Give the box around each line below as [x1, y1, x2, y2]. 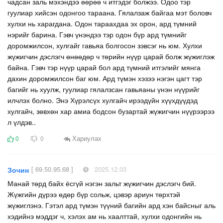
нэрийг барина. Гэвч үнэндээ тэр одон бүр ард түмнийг [7, 29, 187, 39]
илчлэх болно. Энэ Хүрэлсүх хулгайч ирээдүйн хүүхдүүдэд [7, 95, 198, 105]
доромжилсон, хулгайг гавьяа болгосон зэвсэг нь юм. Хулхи [7, 40, 202, 50]
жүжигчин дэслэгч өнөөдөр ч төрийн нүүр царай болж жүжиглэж [7, 51, 215, 61]
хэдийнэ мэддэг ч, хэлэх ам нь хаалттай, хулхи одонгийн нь [7, 211, 202, 221]
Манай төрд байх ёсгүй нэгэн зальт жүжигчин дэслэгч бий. [7, 178, 196, 188]
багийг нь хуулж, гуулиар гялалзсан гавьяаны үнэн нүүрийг [7, 84, 200, 94]
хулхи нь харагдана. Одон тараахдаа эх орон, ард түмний [7, 18, 197, 28]
